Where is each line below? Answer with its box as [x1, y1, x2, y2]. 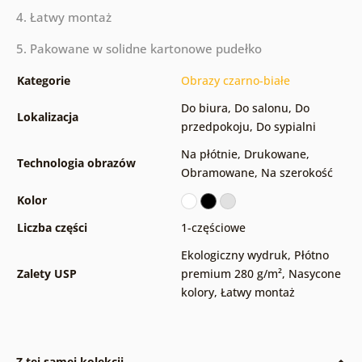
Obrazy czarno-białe [180, 73, 290, 89]
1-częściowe [180, 220, 246, 236]
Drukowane [243, 146, 306, 162]
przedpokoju [180, 119, 250, 135]
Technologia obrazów [16, 155, 136, 171]
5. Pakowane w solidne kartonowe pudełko [15, 40, 262, 57]
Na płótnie [180, 146, 238, 162]
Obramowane [180, 165, 255, 181]
